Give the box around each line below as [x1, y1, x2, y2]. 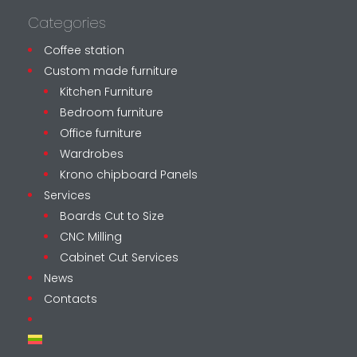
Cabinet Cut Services [59, 249, 178, 265]
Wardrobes [59, 145, 124, 162]
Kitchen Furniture [59, 83, 153, 100]
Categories [27, 12, 106, 33]
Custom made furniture [43, 62, 178, 79]
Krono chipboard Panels [59, 166, 198, 182]
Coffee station [43, 41, 124, 58]
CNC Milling [59, 228, 122, 245]
